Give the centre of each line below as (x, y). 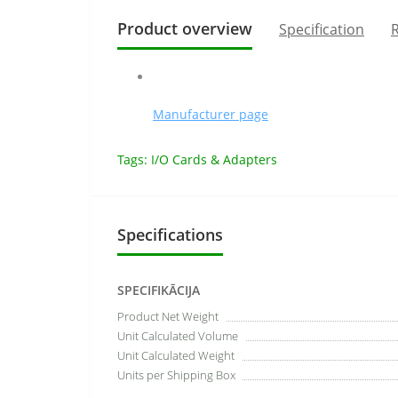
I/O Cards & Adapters (214, 159)
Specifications (170, 235)
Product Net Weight (168, 316)
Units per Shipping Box (176, 375)
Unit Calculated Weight (176, 355)
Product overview (185, 28)
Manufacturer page (211, 114)
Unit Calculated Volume (178, 336)
